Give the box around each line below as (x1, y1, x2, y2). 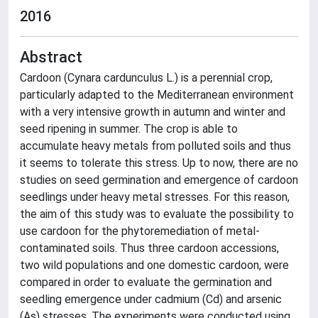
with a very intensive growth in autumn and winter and (20, 105, 285, 119)
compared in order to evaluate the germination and (20, 275, 272, 289)
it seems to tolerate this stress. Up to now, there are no (20, 156, 298, 170)
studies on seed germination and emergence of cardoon (20, 173, 298, 187)
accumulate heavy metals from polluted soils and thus (20, 139, 291, 153)
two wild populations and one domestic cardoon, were (20, 258, 289, 272)
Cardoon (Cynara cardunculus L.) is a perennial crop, (20, 71, 273, 84)
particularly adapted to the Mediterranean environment (20, 88, 294, 102)
